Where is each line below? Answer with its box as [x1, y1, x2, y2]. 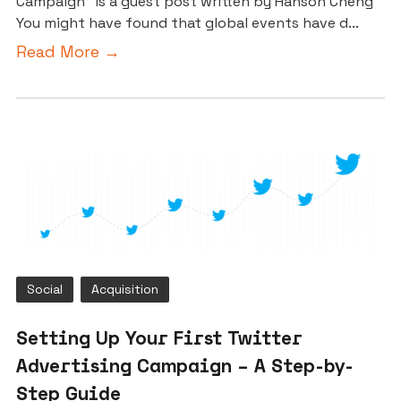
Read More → [16, 41, 120, 63]
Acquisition [91, 281, 158, 298]
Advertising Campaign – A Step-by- [16, 354, 354, 378]
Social [27, 281, 63, 298]
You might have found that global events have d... [16, 13, 359, 33]
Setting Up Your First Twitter [16, 326, 303, 350]
